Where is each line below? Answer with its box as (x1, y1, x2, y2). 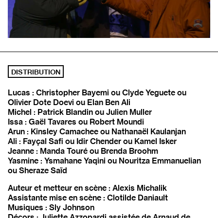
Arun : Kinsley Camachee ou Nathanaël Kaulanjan (8, 127, 186, 137)
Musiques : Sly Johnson (8, 202, 94, 213)
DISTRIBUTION (11, 67, 60, 76)
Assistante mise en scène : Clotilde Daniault (8, 193, 168, 203)
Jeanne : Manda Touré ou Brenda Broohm (8, 146, 158, 156)
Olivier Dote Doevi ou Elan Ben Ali (8, 97, 130, 108)
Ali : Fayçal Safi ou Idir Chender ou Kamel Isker (8, 136, 177, 146)
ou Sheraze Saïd (8, 165, 67, 176)
